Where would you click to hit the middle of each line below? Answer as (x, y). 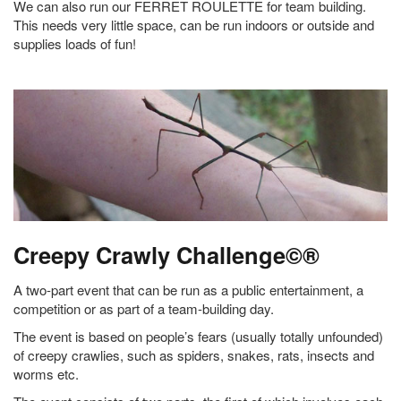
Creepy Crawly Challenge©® (166, 254)
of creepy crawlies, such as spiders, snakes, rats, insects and (194, 354)
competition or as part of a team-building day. (144, 308)
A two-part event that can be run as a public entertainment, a (188, 289)
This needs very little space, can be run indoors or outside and (194, 25)
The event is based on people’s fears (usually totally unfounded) (198, 336)
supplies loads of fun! (75, 44)
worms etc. (46, 373)
